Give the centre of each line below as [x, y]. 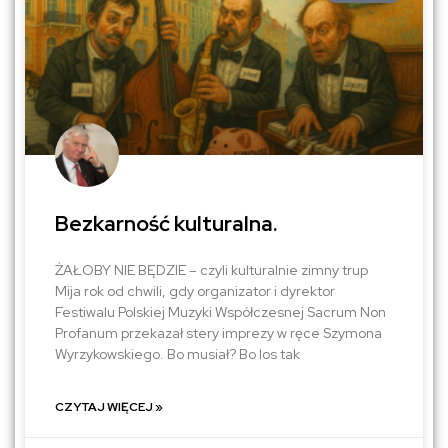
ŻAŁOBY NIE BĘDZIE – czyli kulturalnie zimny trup [211, 270]
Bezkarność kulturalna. [166, 224]
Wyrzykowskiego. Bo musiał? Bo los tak [177, 354]
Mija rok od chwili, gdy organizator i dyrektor [195, 291]
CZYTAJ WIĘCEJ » [109, 407]
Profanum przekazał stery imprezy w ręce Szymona [218, 333]
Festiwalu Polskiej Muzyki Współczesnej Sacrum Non [220, 312]
